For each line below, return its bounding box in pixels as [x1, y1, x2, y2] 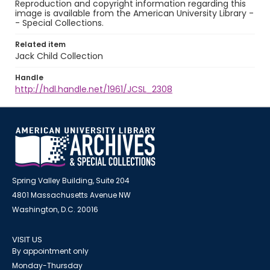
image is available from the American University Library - [15, 7, 254, 19]
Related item [15, 39, 66, 49]
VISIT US [12, 234, 42, 245]
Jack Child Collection [15, 50, 103, 62]
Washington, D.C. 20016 [12, 204, 98, 215]
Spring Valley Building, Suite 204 [12, 175, 130, 186]
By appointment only [12, 246, 89, 256]
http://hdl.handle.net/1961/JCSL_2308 [15, 83, 172, 95]
